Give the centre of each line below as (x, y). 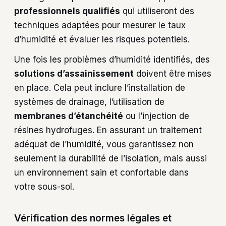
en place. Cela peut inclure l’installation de (100, 88)
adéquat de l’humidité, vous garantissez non (104, 145)
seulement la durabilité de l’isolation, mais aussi (110, 159)
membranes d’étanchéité (69, 116)
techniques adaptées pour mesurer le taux (100, 25)
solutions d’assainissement (74, 74)
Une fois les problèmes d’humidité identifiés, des (112, 60)
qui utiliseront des (157, 11)
